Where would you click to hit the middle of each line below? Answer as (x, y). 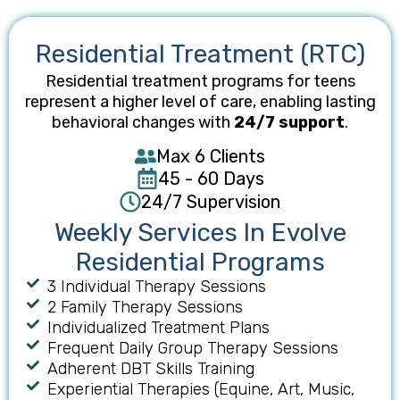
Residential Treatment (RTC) (200, 54)
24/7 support (289, 122)
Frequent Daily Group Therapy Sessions (192, 349)
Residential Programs (200, 262)
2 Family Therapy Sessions (145, 308)
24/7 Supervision (211, 202)
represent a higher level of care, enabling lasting (200, 101)
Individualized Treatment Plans (158, 328)
